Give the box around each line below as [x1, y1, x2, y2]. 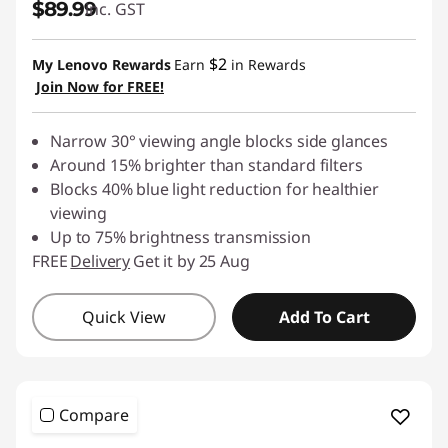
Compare [59, 404, 129, 426]
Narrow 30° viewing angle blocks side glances [50, 130, 388, 152]
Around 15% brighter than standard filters [50, 154, 363, 176]
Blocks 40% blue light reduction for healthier [50, 178, 379, 200]
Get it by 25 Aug [133, 250, 250, 272]
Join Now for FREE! [36, 77, 164, 96]
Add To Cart [278, 306, 370, 328]
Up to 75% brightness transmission [50, 226, 311, 248]
